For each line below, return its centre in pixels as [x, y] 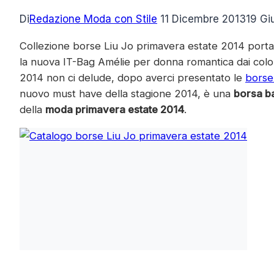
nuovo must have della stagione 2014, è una [127, 93]
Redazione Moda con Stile [93, 19]
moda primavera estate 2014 [115, 109]
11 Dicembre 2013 [203, 19]
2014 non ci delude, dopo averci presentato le [132, 77]
